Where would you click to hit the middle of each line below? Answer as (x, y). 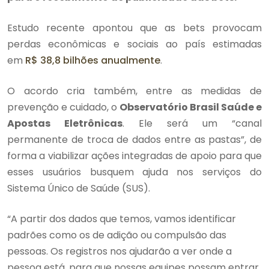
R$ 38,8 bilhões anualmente (93, 60)
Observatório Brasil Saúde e (191, 107)
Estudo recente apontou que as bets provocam (134, 28)
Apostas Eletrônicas (65, 123)
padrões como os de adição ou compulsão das (117, 235)
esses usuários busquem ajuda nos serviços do (134, 172)
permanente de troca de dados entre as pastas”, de (134, 139)
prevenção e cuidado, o (63, 107)
